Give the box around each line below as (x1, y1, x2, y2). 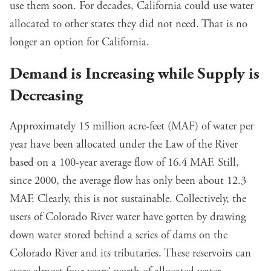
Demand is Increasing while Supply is (10, 64, 260, 85)
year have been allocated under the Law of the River (10, 137, 238, 152)
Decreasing (10, 85, 83, 107)
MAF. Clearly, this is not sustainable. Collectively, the (10, 191, 246, 206)
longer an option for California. (10, 35, 152, 50)
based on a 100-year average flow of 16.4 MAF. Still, (10, 155, 239, 170)
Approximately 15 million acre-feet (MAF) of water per (10, 119, 253, 134)
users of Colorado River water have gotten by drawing (10, 209, 246, 224)
